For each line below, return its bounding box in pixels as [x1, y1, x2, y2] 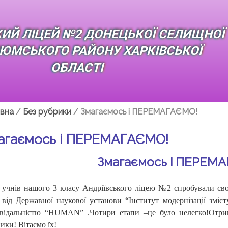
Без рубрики [22, 107, 71, 117]
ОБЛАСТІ [50, 60, 103, 75]
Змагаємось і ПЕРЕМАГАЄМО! [80, 107, 197, 117]
